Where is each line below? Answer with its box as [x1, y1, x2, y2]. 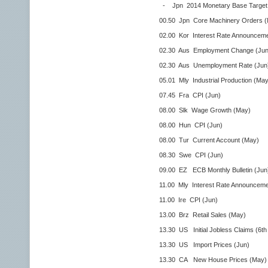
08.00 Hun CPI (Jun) [138, 121, 223, 129]
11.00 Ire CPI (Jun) [138, 196, 218, 203]
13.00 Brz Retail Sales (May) [138, 211, 246, 218]
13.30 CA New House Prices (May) [138, 256, 267, 263]
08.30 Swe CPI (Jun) [138, 151, 223, 159]
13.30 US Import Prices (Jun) [138, 241, 249, 248]
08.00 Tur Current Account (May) [138, 136, 259, 144]
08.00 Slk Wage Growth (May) [138, 106, 251, 114]
